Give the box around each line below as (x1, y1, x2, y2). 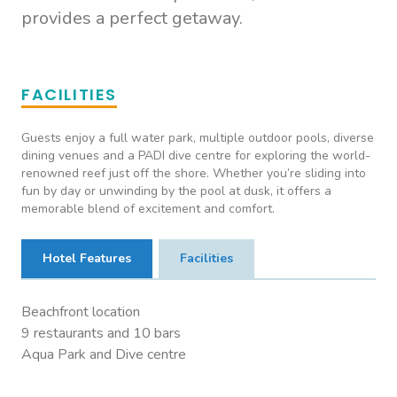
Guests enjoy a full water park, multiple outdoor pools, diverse (21, 129, 374, 147)
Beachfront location (21, 302, 140, 323)
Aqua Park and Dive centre (21, 345, 186, 365)
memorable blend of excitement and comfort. (21, 200, 275, 218)
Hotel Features (43, 250, 131, 268)
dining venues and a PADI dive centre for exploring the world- (21, 147, 370, 165)
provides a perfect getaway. (21, 6, 243, 31)
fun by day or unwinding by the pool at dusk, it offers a (21, 183, 331, 200)
